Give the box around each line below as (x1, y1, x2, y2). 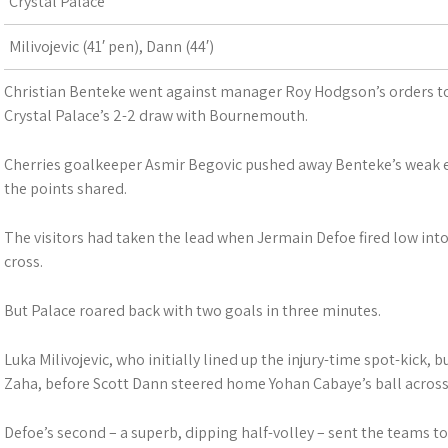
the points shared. (4, 178, 127, 199)
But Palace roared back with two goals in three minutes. (4, 300, 381, 321)
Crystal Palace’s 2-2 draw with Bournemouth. (4, 105, 308, 126)
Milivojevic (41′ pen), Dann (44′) (9, 36, 214, 57)
